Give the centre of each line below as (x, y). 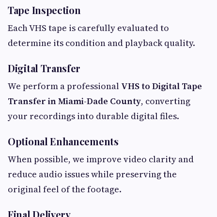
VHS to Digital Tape (162, 86)
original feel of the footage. (65, 189)
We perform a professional (64, 86)
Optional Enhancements (63, 141)
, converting (166, 101)
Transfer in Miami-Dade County (74, 101)
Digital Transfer (44, 68)
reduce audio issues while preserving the (92, 174)
